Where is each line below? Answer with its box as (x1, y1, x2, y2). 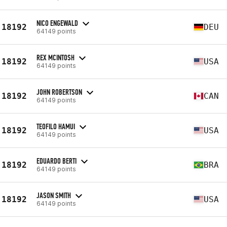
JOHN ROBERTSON (36, 87, 82, 97)
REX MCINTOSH (36, 52, 74, 62)
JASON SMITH (36, 190, 71, 200)
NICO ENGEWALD (36, 18, 78, 28)
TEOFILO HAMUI (36, 121, 75, 131)
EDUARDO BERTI (36, 156, 77, 166)
